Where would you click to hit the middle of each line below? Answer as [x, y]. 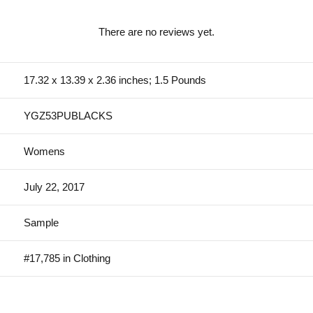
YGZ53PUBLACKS [68, 115]
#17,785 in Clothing [67, 258]
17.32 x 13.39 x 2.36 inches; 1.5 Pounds [115, 80]
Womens [44, 151]
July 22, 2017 [54, 187]
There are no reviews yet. [156, 31]
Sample [41, 222]
